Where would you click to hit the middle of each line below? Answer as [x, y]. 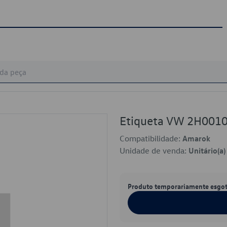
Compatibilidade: [151, 138]
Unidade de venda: [154, 150]
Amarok [196, 138]
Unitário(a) [207, 150]
